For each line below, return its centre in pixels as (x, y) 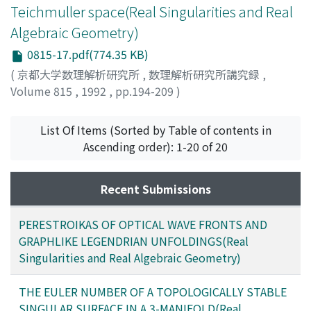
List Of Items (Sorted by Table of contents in (155, 129)
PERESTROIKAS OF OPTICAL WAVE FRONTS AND (143, 224)
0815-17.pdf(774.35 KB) (86, 54)
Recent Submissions (155, 188)
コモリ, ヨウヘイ (188, 107)
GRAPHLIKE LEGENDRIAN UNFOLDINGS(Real (134, 241)
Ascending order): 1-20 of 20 (155, 146)
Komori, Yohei (47, 107)
